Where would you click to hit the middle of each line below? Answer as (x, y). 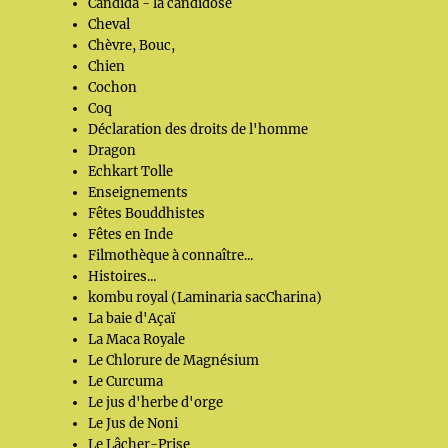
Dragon (112, 150)
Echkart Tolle (131, 171)
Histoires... (122, 276)
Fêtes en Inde (131, 234)
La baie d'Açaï (132, 318)
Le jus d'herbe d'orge (156, 402)
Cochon (113, 87)
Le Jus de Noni (133, 423)
